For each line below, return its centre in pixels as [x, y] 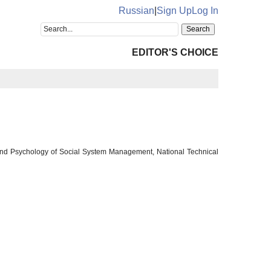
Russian [136, 11]
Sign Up [174, 11]
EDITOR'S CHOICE [175, 52]
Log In [205, 11]
